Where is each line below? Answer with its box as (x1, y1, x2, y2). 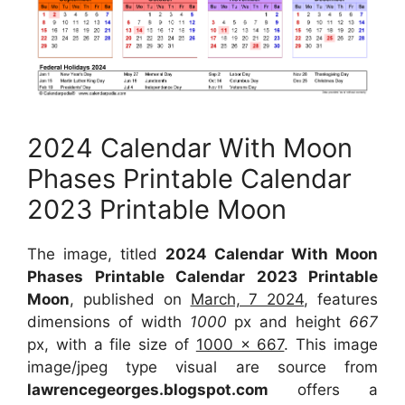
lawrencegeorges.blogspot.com (27, 381, 268, 400)
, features (304, 290, 379, 309)
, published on (70, 290, 191, 309)
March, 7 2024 (190, 290, 305, 309)
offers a (268, 381, 378, 400)
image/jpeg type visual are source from (27, 358, 378, 377)
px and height (226, 313, 350, 332)
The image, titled (27, 245, 165, 264)
